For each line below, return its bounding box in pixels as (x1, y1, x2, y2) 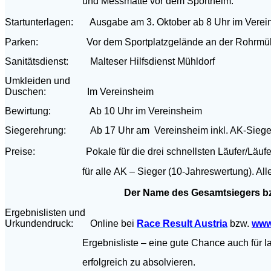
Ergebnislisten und (5, 207, 85, 218)
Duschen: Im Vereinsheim (5, 86, 154, 97)
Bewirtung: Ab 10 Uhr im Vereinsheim (5, 105, 202, 116)
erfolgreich (5, 256, 130, 267)
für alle (5, 166, 114, 177)
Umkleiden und (5, 75, 70, 86)
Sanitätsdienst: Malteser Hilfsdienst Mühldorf (5, 56, 215, 67)
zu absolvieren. (130, 256, 195, 267)
